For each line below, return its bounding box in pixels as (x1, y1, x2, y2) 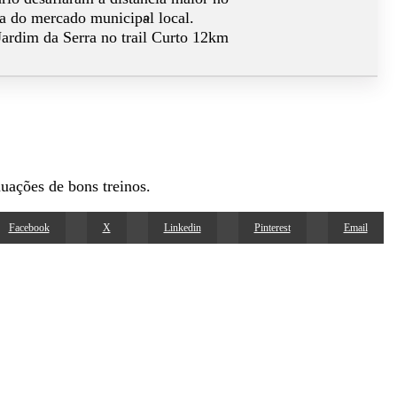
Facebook (8, 221, 50, 234)
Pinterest (253, 221, 291, 234)
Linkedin (163, 221, 201, 234)
